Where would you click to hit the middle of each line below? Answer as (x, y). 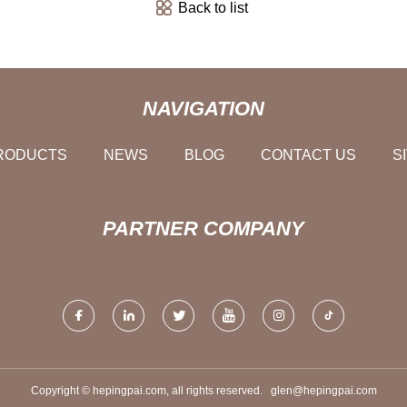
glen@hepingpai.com (323, 390)
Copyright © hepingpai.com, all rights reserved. (150, 390)
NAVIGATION (203, 108)
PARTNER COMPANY (203, 228)
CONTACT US (308, 154)
